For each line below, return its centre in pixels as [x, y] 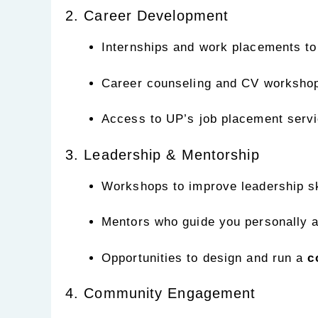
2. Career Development [147, 16]
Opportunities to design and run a [205, 258]
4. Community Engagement [161, 294]
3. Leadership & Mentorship [163, 154]
